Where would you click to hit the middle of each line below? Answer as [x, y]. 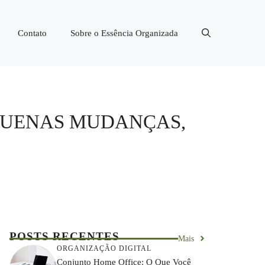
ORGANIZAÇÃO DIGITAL [104, 249]
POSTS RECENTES [64, 236]
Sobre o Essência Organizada [124, 33]
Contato [32, 33]
